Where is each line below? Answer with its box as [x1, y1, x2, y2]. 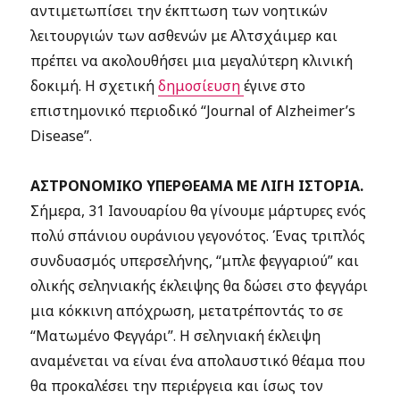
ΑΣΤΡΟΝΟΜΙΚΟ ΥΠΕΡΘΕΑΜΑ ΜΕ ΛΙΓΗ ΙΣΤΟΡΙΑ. [30, 176, 364, 196]
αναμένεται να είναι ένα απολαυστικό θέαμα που [30, 351, 366, 371]
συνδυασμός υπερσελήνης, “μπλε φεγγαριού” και [30, 251, 360, 271]
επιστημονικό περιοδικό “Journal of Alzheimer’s [30, 101, 356, 121]
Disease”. [30, 126, 93, 146]
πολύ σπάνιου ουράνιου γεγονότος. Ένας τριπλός [30, 226, 366, 246]
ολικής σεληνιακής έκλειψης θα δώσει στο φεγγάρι [30, 276, 369, 296]
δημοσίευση [158, 76, 245, 96]
